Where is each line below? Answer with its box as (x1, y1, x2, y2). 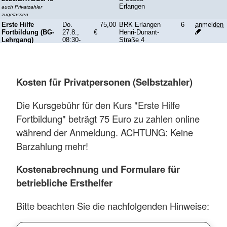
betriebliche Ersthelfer (16, 176, 112, 190)
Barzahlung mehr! (16, 139, 88, 153)
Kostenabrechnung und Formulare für (16, 162, 180, 176)
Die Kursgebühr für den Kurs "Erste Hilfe (16, 98, 180, 111)
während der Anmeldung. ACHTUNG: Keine (16, 125, 193, 139)
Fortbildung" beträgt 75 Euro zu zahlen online (16, 111, 200, 125)
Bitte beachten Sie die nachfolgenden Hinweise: (16, 199, 209, 212)
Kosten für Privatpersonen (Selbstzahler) (16, 75, 193, 89)
